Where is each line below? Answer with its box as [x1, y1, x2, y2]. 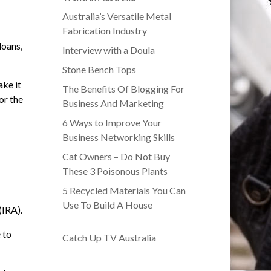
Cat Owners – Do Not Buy [62, 151, 170, 163]
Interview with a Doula [62, 44, 155, 56]
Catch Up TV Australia [62, 232, 156, 244]
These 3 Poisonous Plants [62, 165, 168, 177]
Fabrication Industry [62, 25, 147, 37]
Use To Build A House [62, 199, 152, 211]
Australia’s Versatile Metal [62, 10, 171, 22]
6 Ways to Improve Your [62, 117, 162, 129]
